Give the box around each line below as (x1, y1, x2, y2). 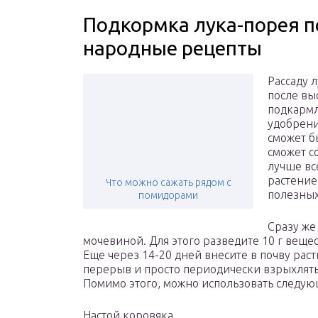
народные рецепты (83, 37, 262, 60)
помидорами (138, 190, 198, 202)
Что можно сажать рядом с (105, 177, 231, 189)
